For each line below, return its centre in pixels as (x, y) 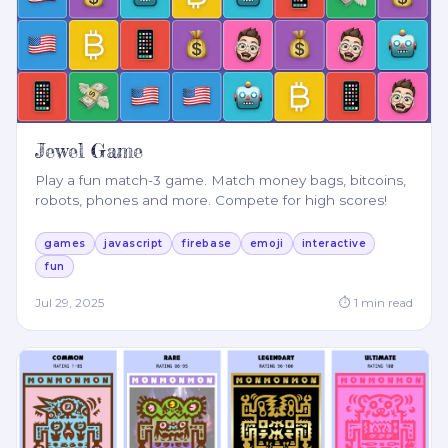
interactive (334, 244)
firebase (206, 244)
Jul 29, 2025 (69, 303)
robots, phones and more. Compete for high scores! (211, 200)
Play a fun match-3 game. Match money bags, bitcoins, (220, 180)
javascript (133, 244)
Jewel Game (89, 151)
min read (385, 303)
